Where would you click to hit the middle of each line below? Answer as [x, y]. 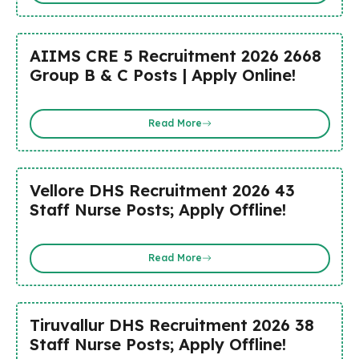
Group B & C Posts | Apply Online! [162, 75]
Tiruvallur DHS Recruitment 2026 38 [171, 325]
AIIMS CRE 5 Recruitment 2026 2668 [175, 55]
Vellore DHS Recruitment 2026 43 [162, 190]
